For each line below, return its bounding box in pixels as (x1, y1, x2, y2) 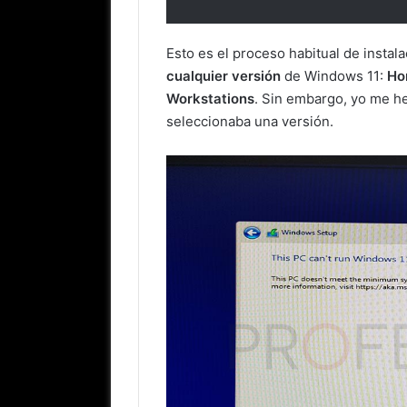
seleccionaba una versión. (166, 113, 333, 131)
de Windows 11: (281, 67, 387, 85)
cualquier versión (166, 67, 281, 85)
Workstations (166, 90, 254, 108)
